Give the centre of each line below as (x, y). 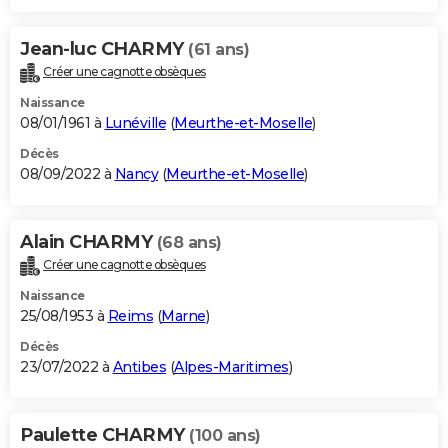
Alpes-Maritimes (231, 367)
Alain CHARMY (88, 242)
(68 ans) (189, 243)
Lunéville (135, 123)
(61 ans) (218, 50)
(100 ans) (225, 436)
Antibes (139, 367)
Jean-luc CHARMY (104, 49)
